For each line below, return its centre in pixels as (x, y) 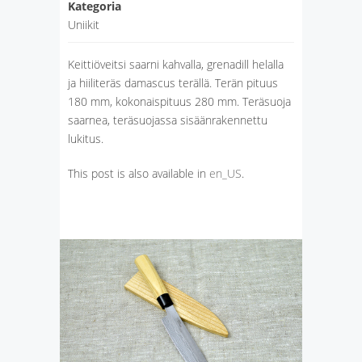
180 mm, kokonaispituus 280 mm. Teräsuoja (179, 101)
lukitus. (86, 139)
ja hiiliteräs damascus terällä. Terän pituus (173, 83)
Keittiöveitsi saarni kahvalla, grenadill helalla (176, 64)
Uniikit (84, 25)
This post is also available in (139, 173)
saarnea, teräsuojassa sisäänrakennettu (168, 120)
